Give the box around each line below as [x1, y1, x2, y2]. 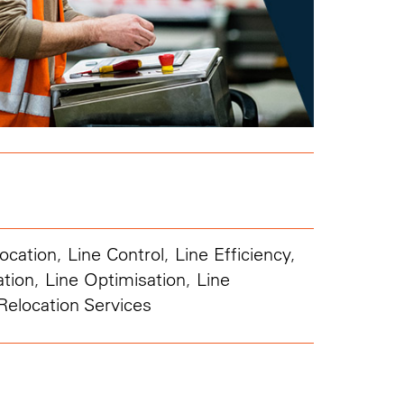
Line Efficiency [174, 242, 290, 265]
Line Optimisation [44, 267, 186, 290]
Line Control [67, 242, 164, 265]
